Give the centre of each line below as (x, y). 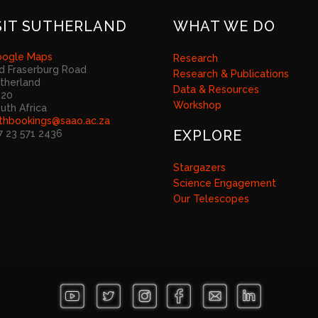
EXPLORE (208, 136)
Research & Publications (231, 74)
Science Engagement (225, 183)
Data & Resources (216, 89)
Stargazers (199, 168)
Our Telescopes (211, 199)
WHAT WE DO (224, 26)
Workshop (197, 105)
